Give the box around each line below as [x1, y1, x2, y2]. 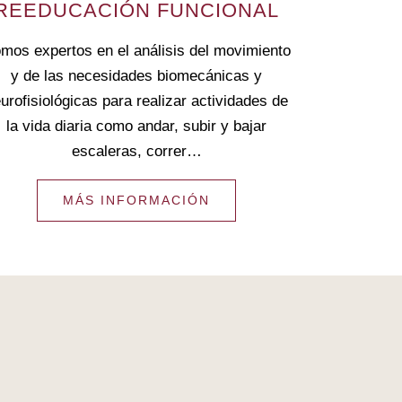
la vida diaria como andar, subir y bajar [6, 118, 267, 135]
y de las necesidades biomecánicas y [11, 67, 263, 84]
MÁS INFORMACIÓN [63, 193, 211, 207]
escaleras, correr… [71, 143, 202, 160]
